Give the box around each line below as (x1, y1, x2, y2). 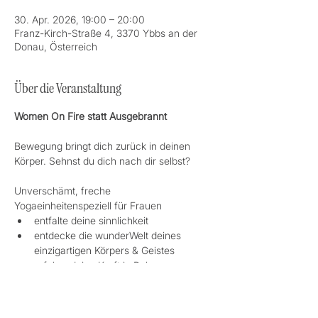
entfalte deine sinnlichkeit (34, 214, 148, 226)
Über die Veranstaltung (14, 79, 121, 97)
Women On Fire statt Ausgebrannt (14, 110, 167, 122)
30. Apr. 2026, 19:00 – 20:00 (14, 13, 145, 26)
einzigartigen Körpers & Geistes (34, 244, 177, 256)
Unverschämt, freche (14, 185, 114, 197)
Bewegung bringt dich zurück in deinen (14, 140, 193, 152)
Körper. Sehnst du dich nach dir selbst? (14, 155, 190, 167)
